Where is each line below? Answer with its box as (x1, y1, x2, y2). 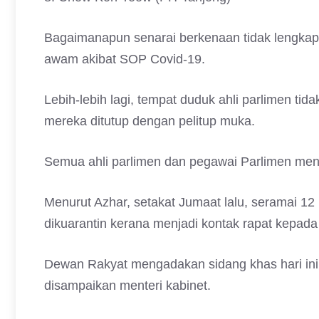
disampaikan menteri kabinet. (44, 278, 211, 293)
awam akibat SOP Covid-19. (44, 52, 205, 66)
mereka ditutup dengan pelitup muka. (44, 114, 255, 128)
